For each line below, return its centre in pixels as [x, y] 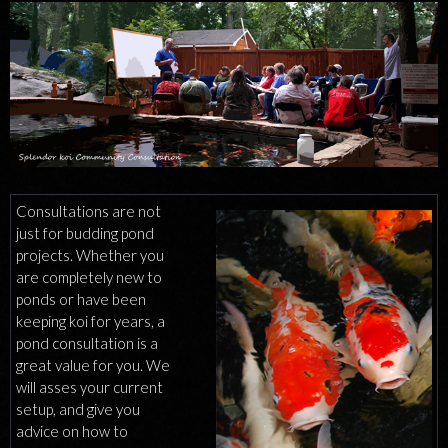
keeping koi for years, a [90, 321]
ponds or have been [81, 299]
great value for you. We [93, 365]
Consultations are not [88, 211]
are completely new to [89, 277]
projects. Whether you [90, 255]
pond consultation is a [87, 343]
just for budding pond [85, 233]
